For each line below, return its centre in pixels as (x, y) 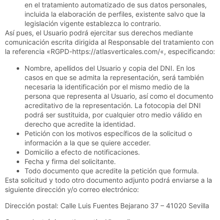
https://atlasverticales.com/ (116, 52)
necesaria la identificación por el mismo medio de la (107, 86)
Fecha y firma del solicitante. (70, 161)
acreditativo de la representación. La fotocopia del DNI (113, 105)
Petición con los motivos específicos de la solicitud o (108, 133)
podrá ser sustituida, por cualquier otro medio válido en (113, 114)
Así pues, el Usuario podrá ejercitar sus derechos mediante (99, 33)
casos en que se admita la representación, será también (114, 77)
